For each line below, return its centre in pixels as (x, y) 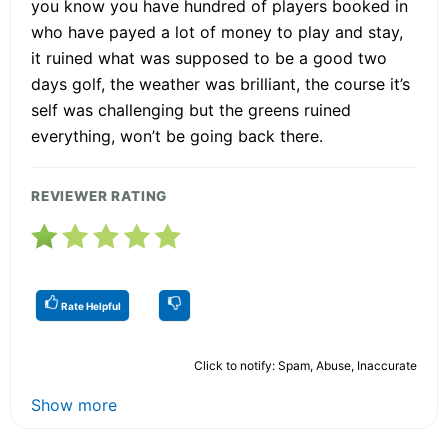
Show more (74, 404)
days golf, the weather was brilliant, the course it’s (220, 83)
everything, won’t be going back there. (177, 135)
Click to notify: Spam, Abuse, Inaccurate (305, 365)
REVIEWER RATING (99, 195)
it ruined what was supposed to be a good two (209, 57)
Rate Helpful (90, 305)
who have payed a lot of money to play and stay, (217, 31)
